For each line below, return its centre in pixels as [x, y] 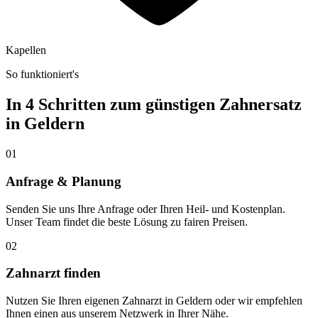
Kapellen [26, 50]
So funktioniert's [42, 75]
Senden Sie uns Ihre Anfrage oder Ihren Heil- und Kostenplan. [146, 209]
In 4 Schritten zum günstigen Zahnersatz [154, 105]
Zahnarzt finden [53, 273]
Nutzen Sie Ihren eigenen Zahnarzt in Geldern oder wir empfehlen [154, 301]
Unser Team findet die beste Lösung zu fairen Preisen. [127, 221]
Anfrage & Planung [64, 181]
